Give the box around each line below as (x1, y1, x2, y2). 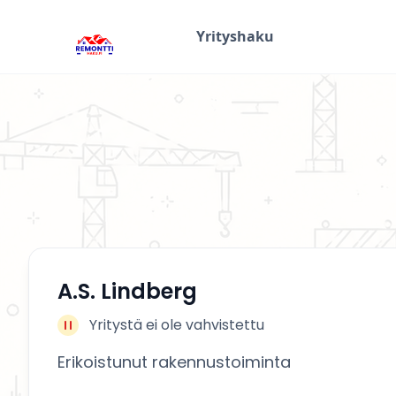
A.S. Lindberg (57, 277, 197, 306)
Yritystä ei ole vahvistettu (89, 315, 264, 335)
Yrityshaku (196, 27, 274, 46)
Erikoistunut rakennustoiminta (57, 351, 291, 373)
